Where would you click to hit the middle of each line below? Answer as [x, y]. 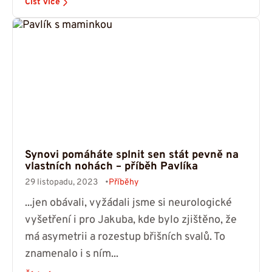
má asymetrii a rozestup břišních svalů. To [125, 237]
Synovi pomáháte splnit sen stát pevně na [132, 155]
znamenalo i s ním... [72, 254]
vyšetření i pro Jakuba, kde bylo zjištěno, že [131, 220]
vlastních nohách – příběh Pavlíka [111, 167]
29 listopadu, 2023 [61, 183]
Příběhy [124, 183]
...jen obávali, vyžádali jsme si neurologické [128, 203]
